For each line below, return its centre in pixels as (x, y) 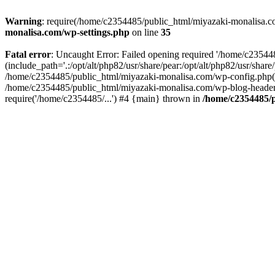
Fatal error (28, 54)
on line (145, 32)
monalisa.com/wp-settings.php (67, 32)
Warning (23, 21)
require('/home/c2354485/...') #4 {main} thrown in (104, 99)
